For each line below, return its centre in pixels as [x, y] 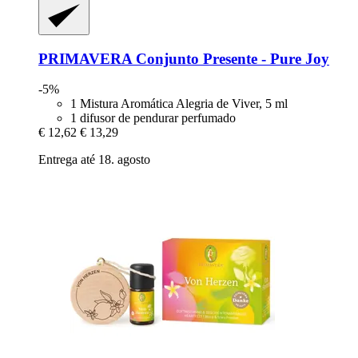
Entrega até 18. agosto [94, 160]
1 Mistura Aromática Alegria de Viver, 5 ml [179, 104]
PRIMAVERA [85, 58]
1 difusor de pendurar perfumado [153, 118]
